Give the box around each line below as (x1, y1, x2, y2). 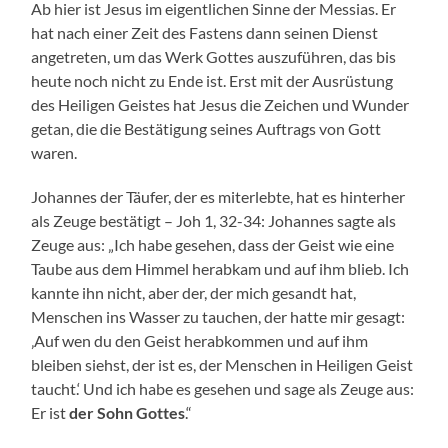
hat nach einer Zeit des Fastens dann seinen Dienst (31, 23, 379, 43)
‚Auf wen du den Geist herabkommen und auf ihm (31, 331, 369, 351)
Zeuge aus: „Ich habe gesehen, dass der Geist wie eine (31, 235, 395, 255)
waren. (31, 143, 78, 163)
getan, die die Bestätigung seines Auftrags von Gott (31, 119, 382, 139)
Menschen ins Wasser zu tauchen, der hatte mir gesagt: (31, 307, 406, 327)
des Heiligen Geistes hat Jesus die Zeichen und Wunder (31, 95, 410, 115)
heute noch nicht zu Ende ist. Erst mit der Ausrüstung (31, 71, 394, 91)
